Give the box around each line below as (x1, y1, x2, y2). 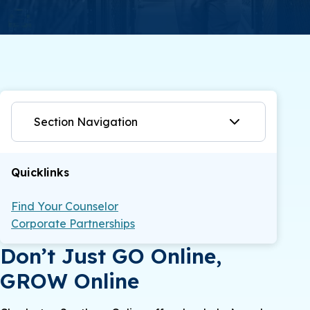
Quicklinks (11, 165, 69, 179)
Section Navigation (34, 114, 138, 129)
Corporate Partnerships (11, 216, 135, 230)
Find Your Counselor (11, 199, 118, 213)
